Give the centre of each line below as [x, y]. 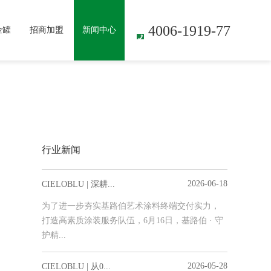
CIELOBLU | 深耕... [78, 184]
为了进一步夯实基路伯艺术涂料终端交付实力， [131, 206]
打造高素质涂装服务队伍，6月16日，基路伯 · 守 [132, 220]
